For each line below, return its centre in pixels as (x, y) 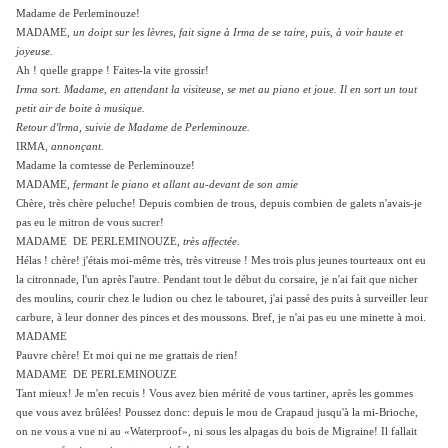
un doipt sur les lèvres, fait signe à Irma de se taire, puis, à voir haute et (238, 33)
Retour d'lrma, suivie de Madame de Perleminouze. (133, 128)
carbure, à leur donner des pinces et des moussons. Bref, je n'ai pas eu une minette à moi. (221, 318)
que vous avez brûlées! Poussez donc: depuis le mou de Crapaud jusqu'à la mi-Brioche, (217, 413)
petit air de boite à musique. (80, 109)
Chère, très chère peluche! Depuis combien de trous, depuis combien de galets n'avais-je (219, 204)
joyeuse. (34, 52)
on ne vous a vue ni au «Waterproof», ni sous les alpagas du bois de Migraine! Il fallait (216, 432)
